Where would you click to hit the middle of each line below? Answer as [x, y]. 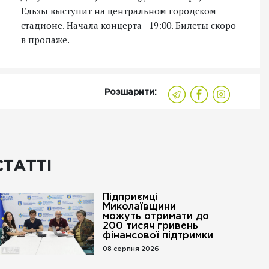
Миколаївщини [139, 207]
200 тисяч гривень [150, 226]
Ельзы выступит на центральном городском [119, 11]
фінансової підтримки [158, 236]
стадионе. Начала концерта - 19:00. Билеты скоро [128, 25]
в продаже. [45, 40]
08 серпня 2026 [131, 249]
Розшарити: [131, 92]
